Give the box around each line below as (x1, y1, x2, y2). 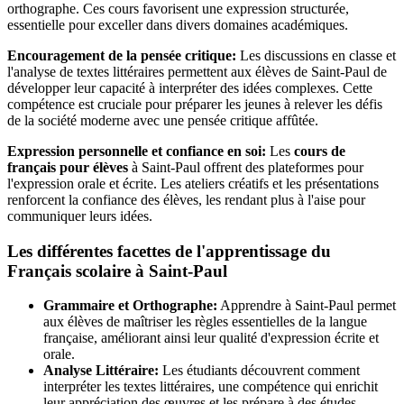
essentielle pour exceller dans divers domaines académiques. (7, 16, 348, 32)
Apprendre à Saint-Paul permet (217, 298, 396, 314)
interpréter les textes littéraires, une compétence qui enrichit (43, 379, 378, 395)
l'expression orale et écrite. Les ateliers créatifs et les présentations (7, 175, 379, 191)
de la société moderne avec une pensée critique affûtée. (7, 112, 318, 128)
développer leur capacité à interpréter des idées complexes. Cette (7, 79, 372, 96)
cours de (294, 142, 345, 159)
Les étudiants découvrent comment (159, 363, 360, 379)
